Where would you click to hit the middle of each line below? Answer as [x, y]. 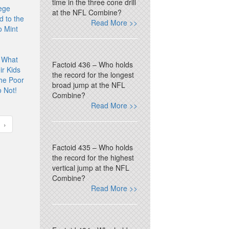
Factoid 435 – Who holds [93, 147]
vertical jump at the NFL [91, 168]
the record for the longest [93, 75]
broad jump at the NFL [89, 85]
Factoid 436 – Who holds [93, 64]
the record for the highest [93, 157]
